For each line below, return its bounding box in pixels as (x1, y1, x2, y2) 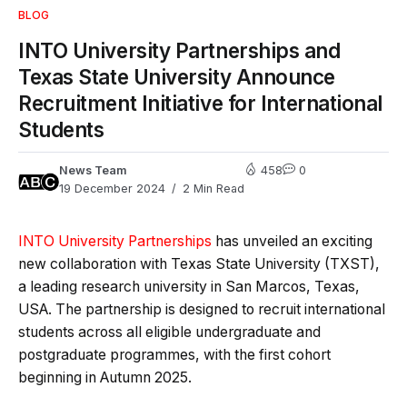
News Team (59, 163, 127, 177)
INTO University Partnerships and (18, 37, 341, 63)
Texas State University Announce (18, 64, 336, 89)
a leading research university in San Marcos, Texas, (18, 277, 360, 295)
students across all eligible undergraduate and (18, 323, 321, 341)
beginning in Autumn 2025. (18, 368, 192, 386)
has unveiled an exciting (212, 232, 372, 250)
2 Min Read (179, 181, 244, 195)
